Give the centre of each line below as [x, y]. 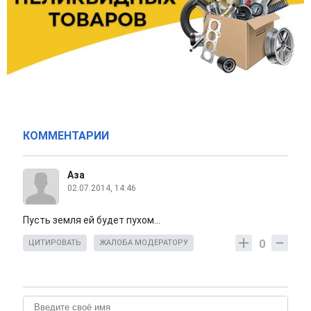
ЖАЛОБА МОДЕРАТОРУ [144, 243]
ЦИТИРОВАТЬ [55, 243]
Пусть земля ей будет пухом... [92, 220]
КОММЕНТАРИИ [66, 136]
